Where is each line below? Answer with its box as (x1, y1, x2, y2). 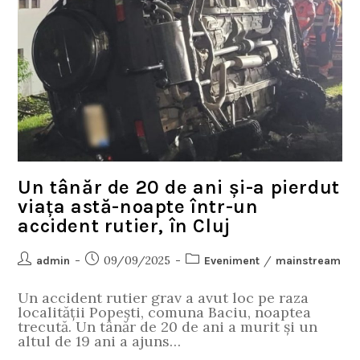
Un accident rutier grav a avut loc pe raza (18, 288, 309, 308)
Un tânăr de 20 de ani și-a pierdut (18, 176, 340, 199)
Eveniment (204, 254, 260, 268)
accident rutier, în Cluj (18, 215, 231, 238)
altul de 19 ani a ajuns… (18, 332, 182, 351)
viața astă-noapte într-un (18, 195, 259, 219)
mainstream (276, 254, 342, 268)
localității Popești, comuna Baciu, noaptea (18, 303, 312, 322)
